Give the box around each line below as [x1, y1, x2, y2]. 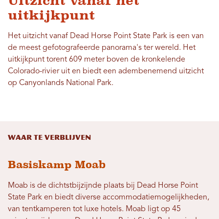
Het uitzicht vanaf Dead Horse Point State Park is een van [8, 32, 204, 41]
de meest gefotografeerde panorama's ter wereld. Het [8, 44, 196, 52]
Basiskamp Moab [8, 158, 106, 171]
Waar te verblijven [8, 133, 91, 142]
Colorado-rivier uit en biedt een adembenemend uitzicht [8, 67, 204, 76]
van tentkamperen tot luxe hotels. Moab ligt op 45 [8, 205, 181, 214]
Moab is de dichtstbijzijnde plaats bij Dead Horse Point [8, 182, 198, 190]
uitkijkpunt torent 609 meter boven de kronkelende [8, 56, 185, 64]
